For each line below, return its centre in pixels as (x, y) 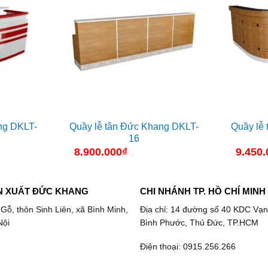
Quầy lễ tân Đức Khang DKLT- (134, 127)
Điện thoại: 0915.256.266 (188, 247)
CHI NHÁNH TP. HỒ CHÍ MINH (202, 191)
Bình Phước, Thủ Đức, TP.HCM (199, 223)
